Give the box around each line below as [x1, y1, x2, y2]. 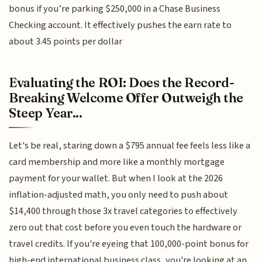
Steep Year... [9, 104, 82, 121]
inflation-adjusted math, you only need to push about [9, 187, 229, 202]
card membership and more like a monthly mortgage [9, 154, 225, 169]
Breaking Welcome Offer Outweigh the [9, 89, 243, 106]
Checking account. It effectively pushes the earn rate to [9, 18, 232, 33]
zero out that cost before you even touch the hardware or [9, 220, 242, 235]
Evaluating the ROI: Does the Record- [9, 74, 235, 91]
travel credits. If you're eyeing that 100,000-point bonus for [9, 236, 249, 251]
